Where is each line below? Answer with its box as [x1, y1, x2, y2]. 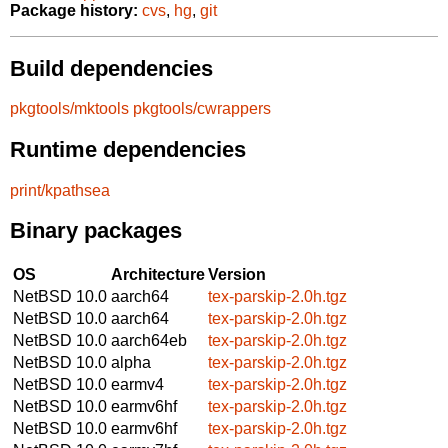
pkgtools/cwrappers [133, 100, 271, 118]
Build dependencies [10, 55, 213, 81]
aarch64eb [111, 331, 187, 349]
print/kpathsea [10, 181, 110, 199]
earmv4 [111, 375, 164, 393]
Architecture [111, 265, 205, 283]
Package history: [10, 2, 138, 20]
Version [208, 265, 266, 283]
